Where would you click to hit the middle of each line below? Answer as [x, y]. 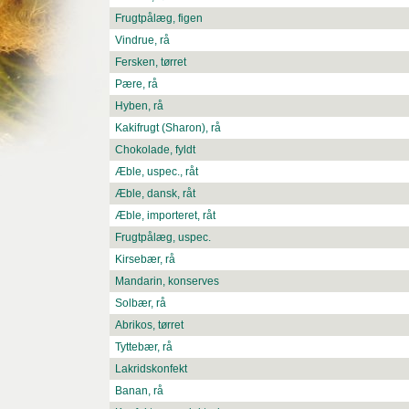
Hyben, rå [139, 106]
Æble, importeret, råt [165, 216]
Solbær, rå [141, 304]
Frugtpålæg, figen [159, 19]
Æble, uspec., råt [157, 172]
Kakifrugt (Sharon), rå [168, 128]
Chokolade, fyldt [155, 150]
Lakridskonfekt [151, 369]
